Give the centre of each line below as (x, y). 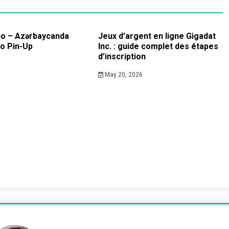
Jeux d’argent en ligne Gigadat (157, 36)
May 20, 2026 (123, 75)
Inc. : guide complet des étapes (158, 46)
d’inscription (122, 56)
